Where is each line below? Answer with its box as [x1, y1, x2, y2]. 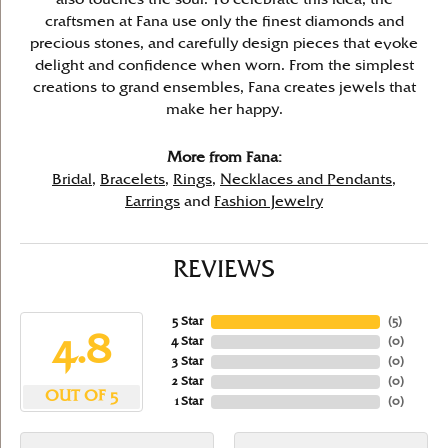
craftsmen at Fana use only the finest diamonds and [44, 15, 404, 29]
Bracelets [100, 173, 165, 187]
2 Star [171, 376, 203, 388]
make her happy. [165, 103, 283, 117]
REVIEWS [173, 259, 275, 282]
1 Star [174, 396, 203, 408]
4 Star [170, 336, 203, 348]
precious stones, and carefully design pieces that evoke [30, 37, 418, 51]
